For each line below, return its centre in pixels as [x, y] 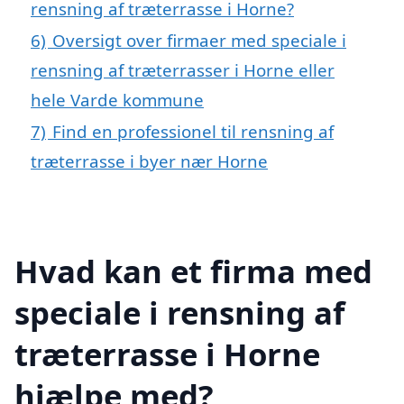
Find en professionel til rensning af [193, 131]
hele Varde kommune [117, 99]
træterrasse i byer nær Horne [149, 161]
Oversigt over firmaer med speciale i [199, 40]
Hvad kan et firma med [193, 271]
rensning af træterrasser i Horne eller [183, 69]
